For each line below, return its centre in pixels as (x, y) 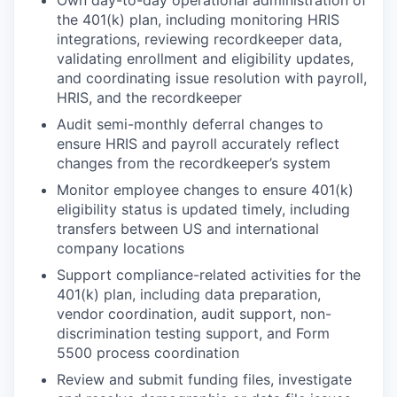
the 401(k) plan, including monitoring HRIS (198, 19)
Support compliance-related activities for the (209, 275)
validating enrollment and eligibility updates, (205, 58)
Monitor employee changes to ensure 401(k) (205, 190)
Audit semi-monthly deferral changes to (190, 124)
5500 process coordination (148, 353)
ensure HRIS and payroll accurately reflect (198, 144)
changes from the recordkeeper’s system (194, 163)
